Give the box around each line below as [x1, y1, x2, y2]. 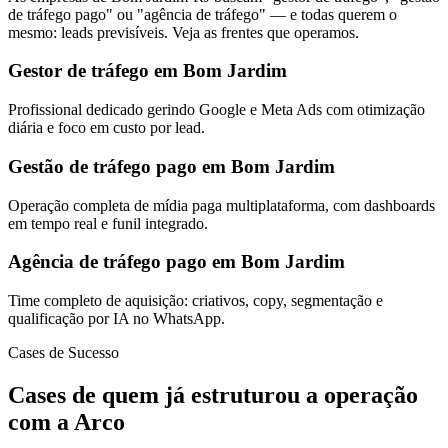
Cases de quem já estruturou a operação [8, 381, 418, 408]
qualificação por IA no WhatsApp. [8, 310, 225, 328]
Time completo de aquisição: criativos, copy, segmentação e [8, 292, 383, 310]
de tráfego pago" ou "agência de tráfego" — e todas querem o [8, 5, 397, 23]
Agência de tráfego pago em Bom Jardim [8, 251, 345, 273]
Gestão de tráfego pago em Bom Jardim [8, 155, 335, 177]
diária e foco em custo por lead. [8, 119, 205, 137]
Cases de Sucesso [8, 344, 119, 362]
